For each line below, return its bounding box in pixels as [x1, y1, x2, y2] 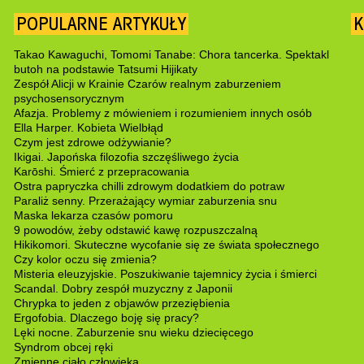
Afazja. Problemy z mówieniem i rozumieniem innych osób [13, 106, 312, 119]
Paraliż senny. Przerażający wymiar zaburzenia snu [13, 194, 277, 207]
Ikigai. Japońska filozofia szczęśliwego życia [13, 150, 239, 163]
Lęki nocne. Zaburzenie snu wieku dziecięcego [13, 326, 253, 339]
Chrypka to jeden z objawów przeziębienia [13, 297, 230, 310]
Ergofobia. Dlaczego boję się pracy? [13, 311, 199, 324]
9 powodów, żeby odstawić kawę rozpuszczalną [13, 223, 258, 236]
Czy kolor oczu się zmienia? [13, 253, 157, 266]
